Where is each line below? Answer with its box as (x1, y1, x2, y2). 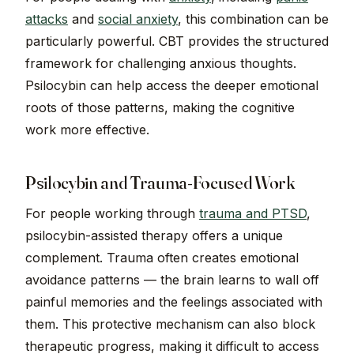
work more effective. (25, 122, 149, 138)
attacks (25, 11, 68, 28)
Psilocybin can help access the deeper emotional (25, 77, 318, 94)
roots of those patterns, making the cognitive (25, 100, 295, 116)
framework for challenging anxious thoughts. (25, 55, 296, 72)
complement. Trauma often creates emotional (25, 250, 299, 266)
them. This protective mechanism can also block (25, 316, 315, 333)
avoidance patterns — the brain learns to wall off (25, 272, 319, 288)
